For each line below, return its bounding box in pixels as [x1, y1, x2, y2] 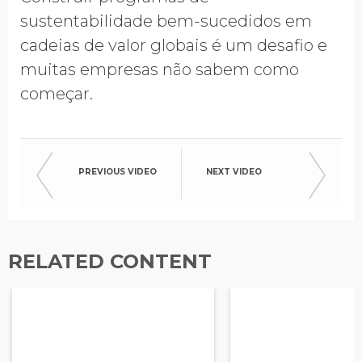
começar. [20, 84, 101, 103]
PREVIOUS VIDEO [78, 166, 157, 177]
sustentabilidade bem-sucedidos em [20, 11, 312, 31]
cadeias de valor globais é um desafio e [20, 36, 327, 55]
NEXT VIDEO [206, 166, 262, 177]
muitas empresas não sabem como [20, 60, 299, 79]
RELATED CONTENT [8, 250, 212, 273]
